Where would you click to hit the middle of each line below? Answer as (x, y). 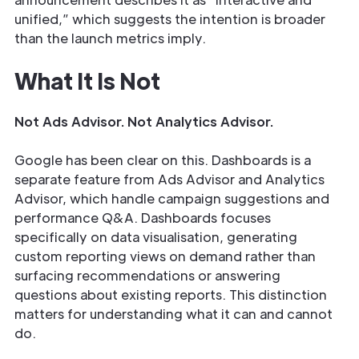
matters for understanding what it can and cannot (173, 314)
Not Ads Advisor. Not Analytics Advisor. (144, 121)
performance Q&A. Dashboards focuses (143, 218)
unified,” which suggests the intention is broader (170, 19)
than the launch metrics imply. (110, 38)
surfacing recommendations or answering (147, 275)
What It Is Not (87, 80)
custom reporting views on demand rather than (165, 256)
